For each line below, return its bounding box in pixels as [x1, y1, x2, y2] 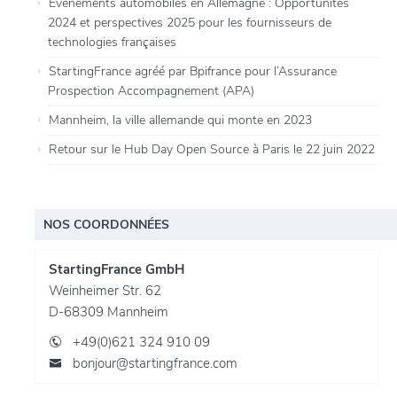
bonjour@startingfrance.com [73, 354, 238, 373]
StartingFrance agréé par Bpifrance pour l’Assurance [49, 63, 338, 81]
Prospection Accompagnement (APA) [48, 82, 255, 100]
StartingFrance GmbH [49, 261, 185, 279]
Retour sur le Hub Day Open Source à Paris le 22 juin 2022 [49, 141, 376, 159]
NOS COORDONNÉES [43, 216, 170, 234]
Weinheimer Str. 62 [49, 282, 162, 300]
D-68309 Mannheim [49, 303, 169, 322]
